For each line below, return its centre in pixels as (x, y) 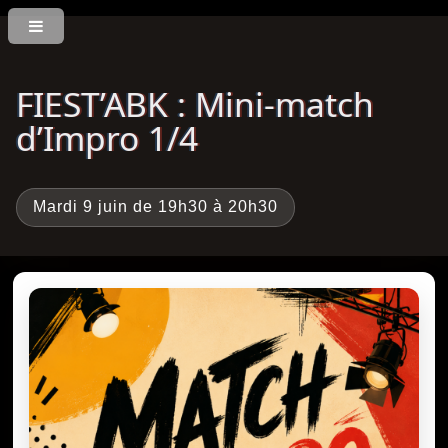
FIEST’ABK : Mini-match (195, 103)
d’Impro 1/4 (107, 137)
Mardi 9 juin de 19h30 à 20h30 (155, 207)
